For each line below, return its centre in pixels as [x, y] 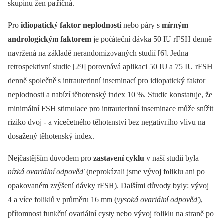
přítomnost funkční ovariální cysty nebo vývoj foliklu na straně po [111, 213]
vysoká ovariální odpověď [158, 199]
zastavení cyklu [119, 158]
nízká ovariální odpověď [46, 171]
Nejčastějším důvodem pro [51, 158]
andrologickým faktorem [50, 39]
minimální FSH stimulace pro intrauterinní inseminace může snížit [111, 108]
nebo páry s [141, 25]
